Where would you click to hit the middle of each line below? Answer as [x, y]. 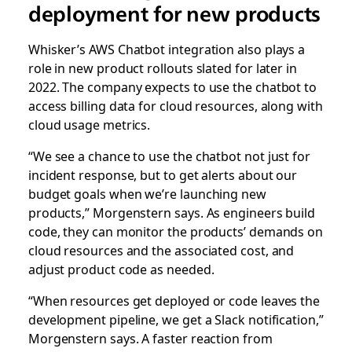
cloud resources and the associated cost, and [161, 250]
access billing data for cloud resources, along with [175, 105]
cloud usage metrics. [89, 124]
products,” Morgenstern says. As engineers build [172, 212]
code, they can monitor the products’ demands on [176, 231]
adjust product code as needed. [121, 269]
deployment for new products [174, 14]
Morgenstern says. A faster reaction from [150, 338]
